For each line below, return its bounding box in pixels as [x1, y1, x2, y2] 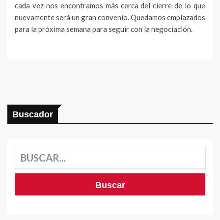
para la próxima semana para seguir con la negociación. [15, 25, 192, 33]
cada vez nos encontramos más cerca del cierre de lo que [15, 1, 205, 10]
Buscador [12, 110, 53, 119]
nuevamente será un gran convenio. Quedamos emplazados [15, 13, 205, 22]
